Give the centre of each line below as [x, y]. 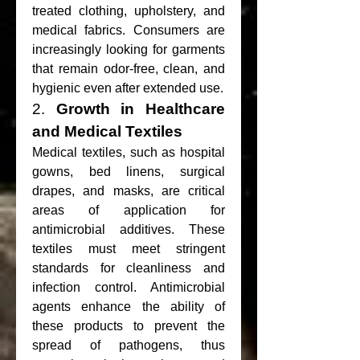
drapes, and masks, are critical [129, 191]
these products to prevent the [129, 326]
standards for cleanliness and [129, 268]
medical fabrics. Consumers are [129, 30]
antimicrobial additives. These [129, 229]
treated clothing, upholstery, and [129, 11]
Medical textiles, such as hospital [129, 152]
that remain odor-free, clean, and [129, 69]
